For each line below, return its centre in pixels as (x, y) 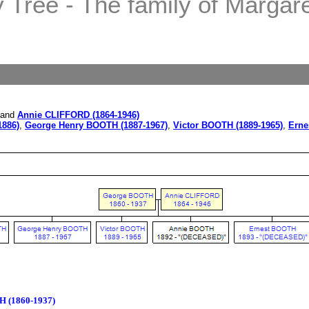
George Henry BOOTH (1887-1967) (96, 125)
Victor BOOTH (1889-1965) (228, 125)
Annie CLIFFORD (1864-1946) (78, 115)
